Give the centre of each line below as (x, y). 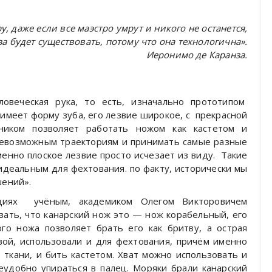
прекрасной (221, 115)
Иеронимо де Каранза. (197, 55)
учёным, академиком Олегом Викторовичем (141, 201)
